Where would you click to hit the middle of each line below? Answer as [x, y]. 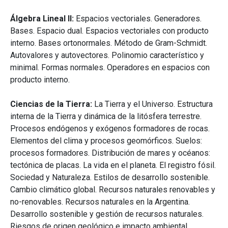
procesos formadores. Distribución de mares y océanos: [110, 153]
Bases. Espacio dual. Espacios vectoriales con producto [109, 31]
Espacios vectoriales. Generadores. [139, 19]
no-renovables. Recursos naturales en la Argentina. [100, 202]
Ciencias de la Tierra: [52, 104]
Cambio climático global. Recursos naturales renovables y [113, 190]
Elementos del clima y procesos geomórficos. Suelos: [106, 141]
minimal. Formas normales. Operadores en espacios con [110, 68]
